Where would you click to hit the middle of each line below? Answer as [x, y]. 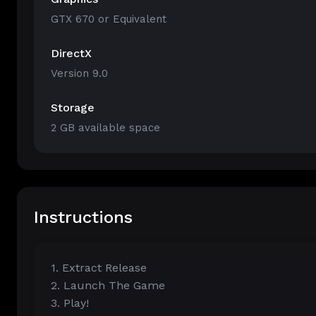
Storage [73, 108]
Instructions [83, 217]
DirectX [71, 53]
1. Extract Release [99, 268]
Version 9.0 [79, 73]
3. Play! [70, 303]
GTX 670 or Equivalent [109, 19]
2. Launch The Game [108, 285]
